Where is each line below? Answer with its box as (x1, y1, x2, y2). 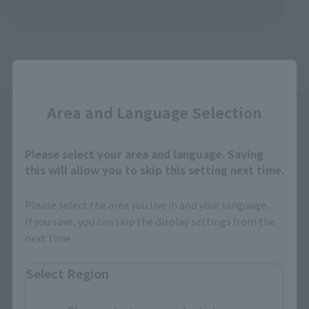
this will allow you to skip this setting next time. (24, 161, 284, 177)
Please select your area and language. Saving (24, 146, 263, 161)
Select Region (26, 264, 109, 283)
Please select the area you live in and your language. (24, 197, 268, 212)
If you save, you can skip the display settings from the (24, 213, 275, 228)
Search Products (20, 252, 108, 268)
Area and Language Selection (47, 101, 262, 123)
